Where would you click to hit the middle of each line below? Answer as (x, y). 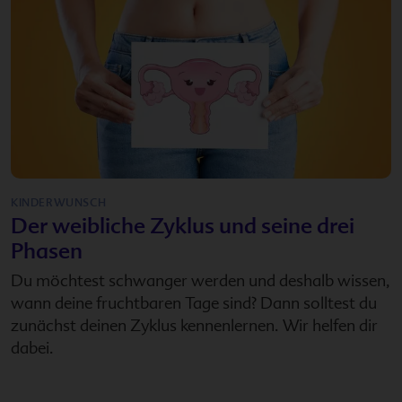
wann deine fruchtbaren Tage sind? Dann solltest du (194, 302)
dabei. (32, 347)
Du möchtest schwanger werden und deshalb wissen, (201, 280)
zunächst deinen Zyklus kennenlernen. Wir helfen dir (194, 325)
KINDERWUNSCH (59, 202)
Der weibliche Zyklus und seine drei (183, 225)
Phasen (47, 250)
